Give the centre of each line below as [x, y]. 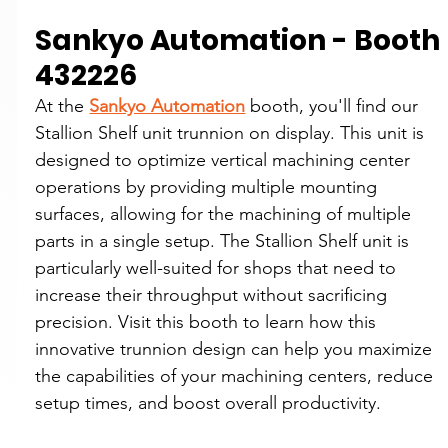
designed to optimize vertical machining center [225, 159]
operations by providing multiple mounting [209, 186]
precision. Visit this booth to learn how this [208, 321]
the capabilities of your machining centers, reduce [237, 375]
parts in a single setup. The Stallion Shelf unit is [225, 240]
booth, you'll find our [334, 105]
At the [62, 105]
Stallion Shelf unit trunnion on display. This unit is [232, 132]
